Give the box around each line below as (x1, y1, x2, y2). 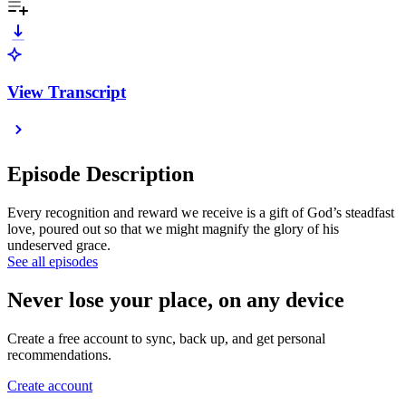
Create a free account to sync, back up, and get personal (7, 330, 325, 346)
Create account (7, 377, 92, 393)
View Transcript (7, 82, 126, 101)
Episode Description (7, 162, 194, 187)
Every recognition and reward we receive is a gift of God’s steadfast (7, 205, 394, 221)
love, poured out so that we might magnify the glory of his (7, 221, 339, 237)
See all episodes (7, 254, 98, 270)
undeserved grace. (7, 237, 111, 254)
